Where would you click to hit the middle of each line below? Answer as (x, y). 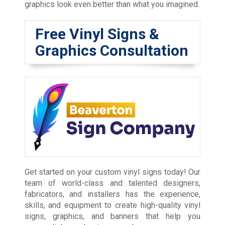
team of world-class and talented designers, (113, 183)
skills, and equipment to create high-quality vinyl (113, 205)
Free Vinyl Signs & (97, 34)
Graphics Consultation (111, 50)
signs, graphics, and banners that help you (113, 216)
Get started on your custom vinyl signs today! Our (113, 172)
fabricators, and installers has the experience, (113, 194)
